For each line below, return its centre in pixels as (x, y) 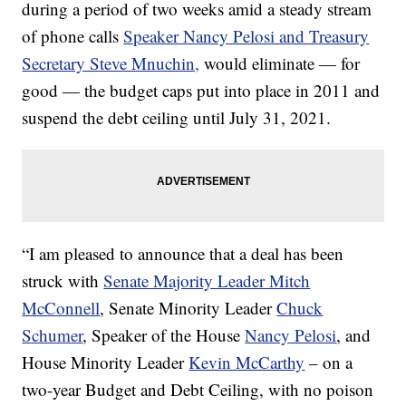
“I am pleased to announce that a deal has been (183, 253)
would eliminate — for (280, 63)
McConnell (61, 308)
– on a (329, 362)
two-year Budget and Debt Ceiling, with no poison (198, 389)
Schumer (53, 335)
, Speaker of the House (164, 335)
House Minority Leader (106, 362)
